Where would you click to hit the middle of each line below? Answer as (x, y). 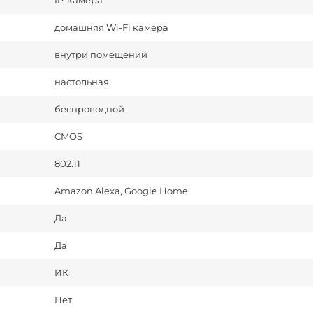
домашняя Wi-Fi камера (111, 28)
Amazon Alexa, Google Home (121, 191)
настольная (82, 82)
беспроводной (89, 109)
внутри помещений (101, 55)
